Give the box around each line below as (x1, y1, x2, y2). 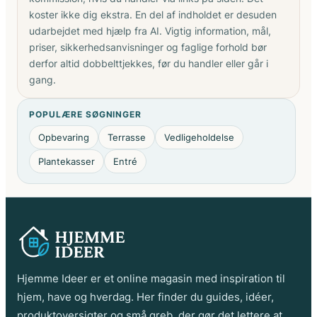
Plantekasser (38, 155, 95, 167)
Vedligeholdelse (164, 131, 234, 143)
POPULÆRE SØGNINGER (29, 108, 142, 120)
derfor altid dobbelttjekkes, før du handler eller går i (29, 57, 268, 69)
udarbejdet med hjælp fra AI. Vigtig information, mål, (29, 24, 271, 37)
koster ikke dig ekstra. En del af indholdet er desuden (29, 8, 277, 21)
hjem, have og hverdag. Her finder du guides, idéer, (17, 289, 274, 304)
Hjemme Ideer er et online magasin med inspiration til (17, 271, 285, 285)
